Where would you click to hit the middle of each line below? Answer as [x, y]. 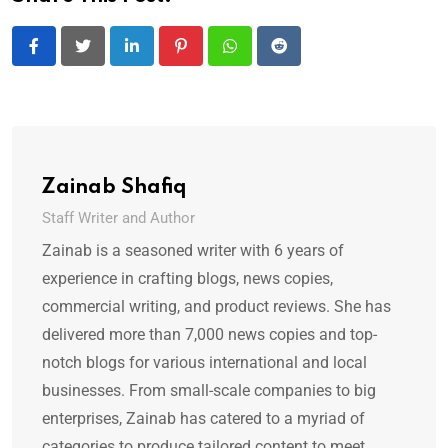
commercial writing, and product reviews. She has [216, 307]
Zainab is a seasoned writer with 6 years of [193, 251]
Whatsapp [264, 58]
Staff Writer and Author [118, 218]
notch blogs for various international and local [204, 363]
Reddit [300, 58]
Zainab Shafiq [114, 188]
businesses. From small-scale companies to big [209, 391]
